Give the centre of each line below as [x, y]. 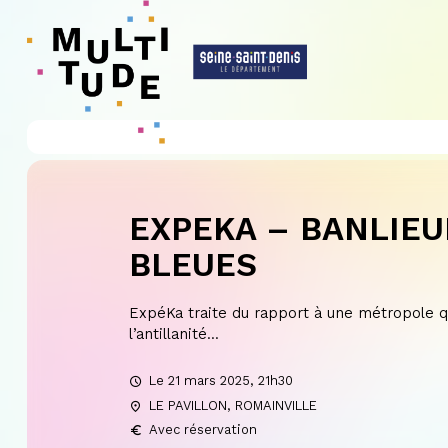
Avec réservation [202, 430]
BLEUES [192, 264]
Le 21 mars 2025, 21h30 [220, 380]
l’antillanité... [173, 334]
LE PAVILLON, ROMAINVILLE [232, 405]
